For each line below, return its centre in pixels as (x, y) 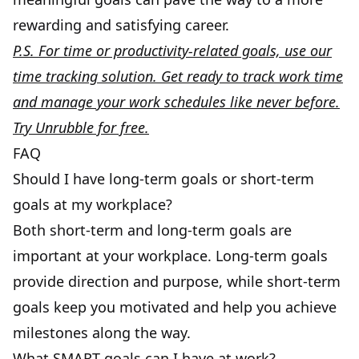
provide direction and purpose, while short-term (177, 281)
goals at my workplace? (93, 204)
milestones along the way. (102, 332)
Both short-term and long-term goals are (152, 230)
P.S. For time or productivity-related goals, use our (172, 50)
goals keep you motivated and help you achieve (175, 307)
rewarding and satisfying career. (121, 24)
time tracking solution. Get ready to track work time (178, 76)
